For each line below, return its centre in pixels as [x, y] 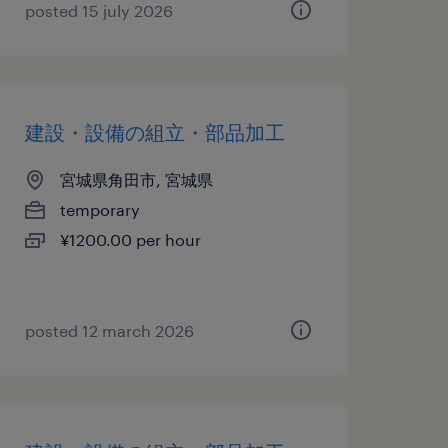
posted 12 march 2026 [109, 330]
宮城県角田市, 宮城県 [136, 179]
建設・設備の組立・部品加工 [154, 132]
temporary [99, 209]
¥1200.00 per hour [130, 239]
